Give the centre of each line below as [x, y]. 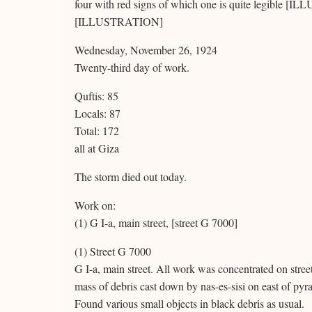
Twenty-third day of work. [132, 67]
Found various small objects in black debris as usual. [189, 303]
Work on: [95, 205]
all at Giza [97, 148]
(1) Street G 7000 [113, 251]
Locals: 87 [97, 113]
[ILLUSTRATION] [119, 21]
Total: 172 [97, 131]
